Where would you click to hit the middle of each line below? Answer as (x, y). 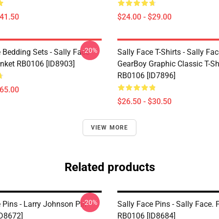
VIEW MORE (109, 128)
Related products (109, 167)
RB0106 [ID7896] (146, 76)
